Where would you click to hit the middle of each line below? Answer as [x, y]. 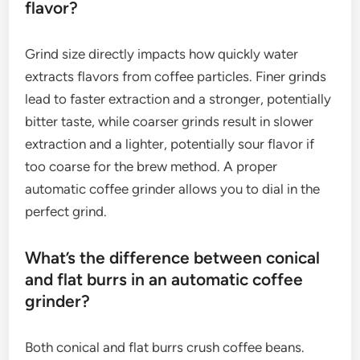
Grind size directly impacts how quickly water [162, 54]
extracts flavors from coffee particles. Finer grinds [176, 77]
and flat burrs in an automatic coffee [164, 280]
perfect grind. [66, 212]
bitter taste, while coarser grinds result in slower [170, 122]
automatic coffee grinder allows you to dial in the [173, 189]
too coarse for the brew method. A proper [151, 167]
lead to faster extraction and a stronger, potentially [178, 99]
